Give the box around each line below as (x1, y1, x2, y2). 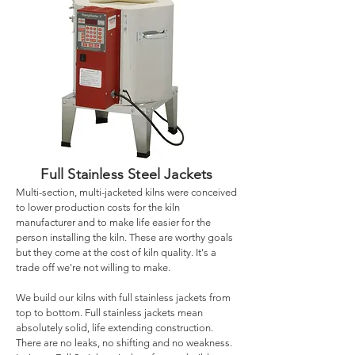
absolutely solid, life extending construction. (16, 322, 213, 334)
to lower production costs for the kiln (16, 201, 180, 213)
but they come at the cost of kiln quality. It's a (16, 246, 216, 258)
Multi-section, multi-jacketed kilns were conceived (16, 186, 237, 198)
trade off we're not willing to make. (16, 261, 170, 273)
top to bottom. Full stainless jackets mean (16, 307, 203, 319)
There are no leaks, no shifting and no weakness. (16, 337, 232, 349)
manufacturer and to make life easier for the (16, 216, 211, 228)
